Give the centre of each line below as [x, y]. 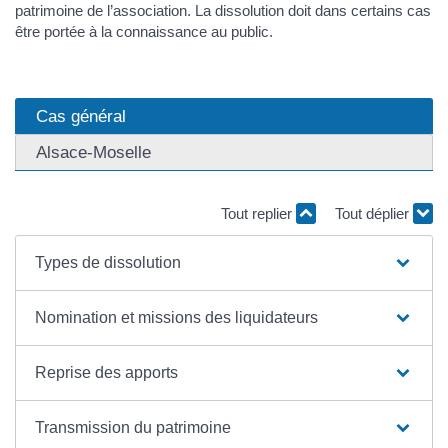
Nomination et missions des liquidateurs [177, 317]
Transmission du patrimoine [133, 427]
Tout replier [258, 214]
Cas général [81, 116]
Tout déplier [374, 214]
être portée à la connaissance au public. [144, 31]
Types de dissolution [108, 262]
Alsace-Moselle [93, 152]
